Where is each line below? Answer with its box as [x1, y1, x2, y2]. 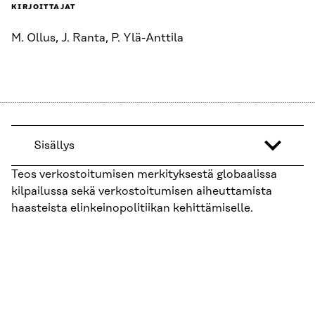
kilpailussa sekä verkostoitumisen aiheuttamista [11, 185, 272, 198]
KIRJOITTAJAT [11, 3, 76, 12]
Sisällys [34, 139, 75, 153]
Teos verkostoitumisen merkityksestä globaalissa [11, 168, 277, 181]
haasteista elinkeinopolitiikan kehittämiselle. [11, 202, 253, 215]
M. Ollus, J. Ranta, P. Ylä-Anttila [11, 32, 184, 45]
